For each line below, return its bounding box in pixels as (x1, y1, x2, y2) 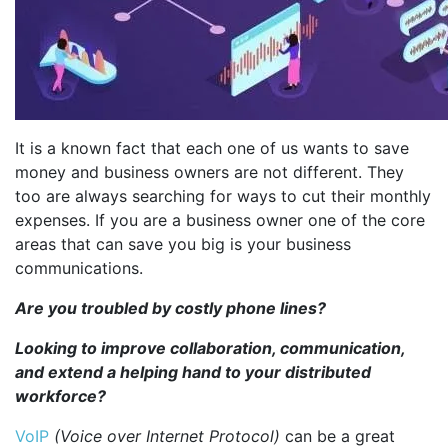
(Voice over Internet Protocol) (54, 426, 280, 446)
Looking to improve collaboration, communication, (15, 338, 405, 358)
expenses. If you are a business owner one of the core (15, 210, 425, 230)
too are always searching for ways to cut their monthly (15, 186, 431, 206)
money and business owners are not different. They (15, 162, 404, 182)
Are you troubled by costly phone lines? (15, 298, 326, 318)
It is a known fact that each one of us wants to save (15, 138, 409, 158)
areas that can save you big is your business (15, 234, 351, 254)
